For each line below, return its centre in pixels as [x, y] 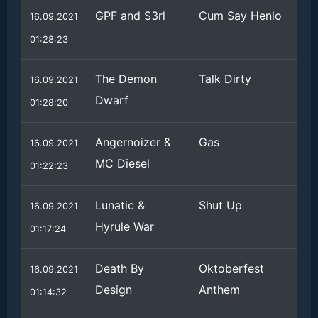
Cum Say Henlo [240, 16]
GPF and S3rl [130, 16]
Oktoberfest [231, 268]
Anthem [219, 290]
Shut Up [220, 205]
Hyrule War [125, 226]
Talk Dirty [225, 79]
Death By [120, 268]
